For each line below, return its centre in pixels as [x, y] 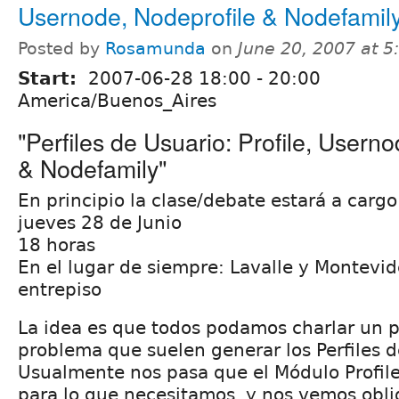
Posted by [61, 48]
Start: [50, 78]
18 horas [57, 244]
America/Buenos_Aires [117, 100]
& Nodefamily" [92, 167]
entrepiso [60, 289]
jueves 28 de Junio [100, 222]
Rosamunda [155, 48]
